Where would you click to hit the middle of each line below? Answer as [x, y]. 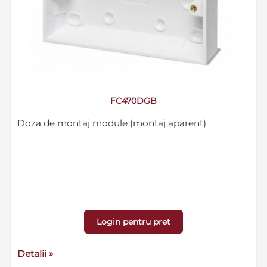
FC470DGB [134, 101]
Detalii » [35, 254]
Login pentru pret [134, 222]
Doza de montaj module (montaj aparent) [111, 123]
